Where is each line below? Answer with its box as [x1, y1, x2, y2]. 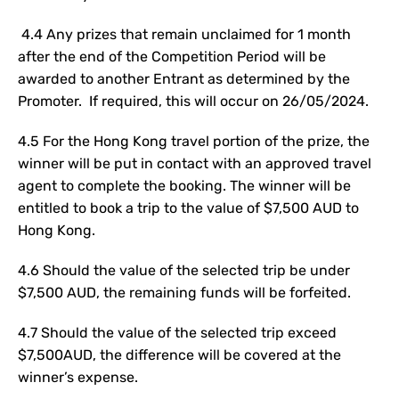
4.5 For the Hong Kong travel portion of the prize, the [18, 133, 370, 150]
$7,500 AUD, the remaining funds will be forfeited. [18, 284, 351, 301]
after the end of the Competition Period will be [18, 48, 326, 65]
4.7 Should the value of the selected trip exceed [18, 324, 337, 341]
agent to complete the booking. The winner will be [18, 177, 351, 194]
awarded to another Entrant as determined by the [18, 70, 350, 87]
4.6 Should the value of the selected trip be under [18, 262, 350, 279]
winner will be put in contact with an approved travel [18, 155, 371, 172]
